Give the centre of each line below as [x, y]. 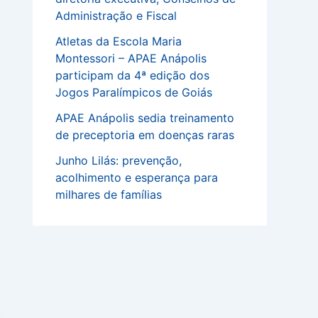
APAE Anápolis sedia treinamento [145, 118]
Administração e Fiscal [116, 16]
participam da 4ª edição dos [132, 75]
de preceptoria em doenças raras [145, 135]
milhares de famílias [109, 194]
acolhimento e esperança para [137, 177]
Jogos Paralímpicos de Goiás [134, 92]
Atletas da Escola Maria [119, 41]
